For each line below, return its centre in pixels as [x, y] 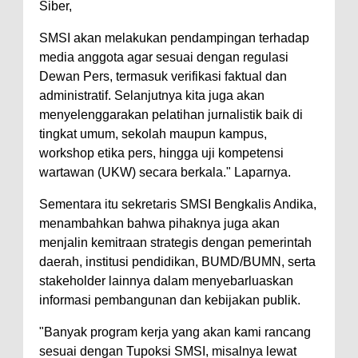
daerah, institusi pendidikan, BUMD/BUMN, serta [177, 261]
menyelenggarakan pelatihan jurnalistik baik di [171, 114]
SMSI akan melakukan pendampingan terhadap [174, 38]
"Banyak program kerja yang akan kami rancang [175, 332]
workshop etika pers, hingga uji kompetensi [161, 153]
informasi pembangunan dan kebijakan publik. [170, 300]
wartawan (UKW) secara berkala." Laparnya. [165, 172]
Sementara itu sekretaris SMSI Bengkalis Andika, [178, 204]
